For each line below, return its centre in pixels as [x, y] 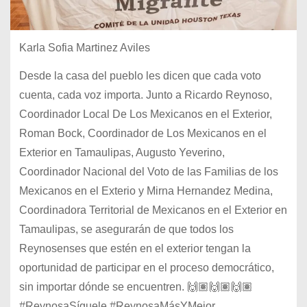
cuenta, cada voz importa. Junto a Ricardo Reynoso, [145, 95]
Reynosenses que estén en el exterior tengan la [135, 249]
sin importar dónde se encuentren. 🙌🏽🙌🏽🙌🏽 [136, 287]
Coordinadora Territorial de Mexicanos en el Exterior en [153, 210]
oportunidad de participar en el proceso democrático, [146, 268]
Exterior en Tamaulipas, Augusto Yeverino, [122, 153]
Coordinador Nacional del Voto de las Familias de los [148, 172]
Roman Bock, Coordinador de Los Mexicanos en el [143, 134]
